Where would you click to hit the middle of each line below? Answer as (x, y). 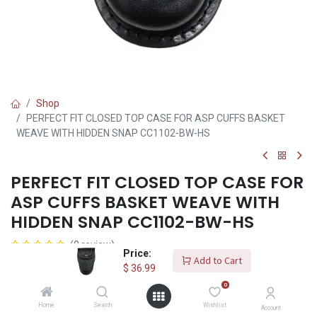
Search (102, 305)
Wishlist (214, 305)
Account (271, 308)
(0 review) (92, 245)
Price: (137, 253)
